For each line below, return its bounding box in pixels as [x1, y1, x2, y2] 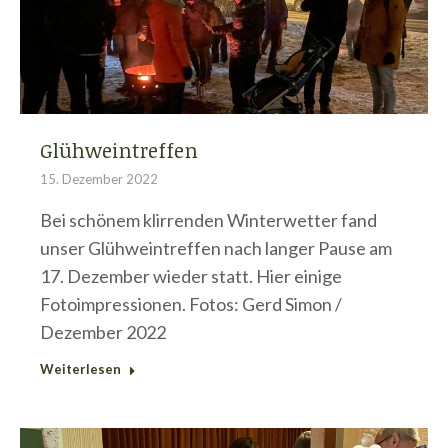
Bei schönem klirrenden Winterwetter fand [40, 209, 377, 232]
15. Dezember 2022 [40, 171, 158, 188]
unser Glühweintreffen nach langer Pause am [40, 237, 392, 260]
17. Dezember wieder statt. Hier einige [40, 265, 342, 288]
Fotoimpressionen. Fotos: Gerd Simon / [40, 293, 342, 316]
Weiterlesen [40, 361, 121, 378]
